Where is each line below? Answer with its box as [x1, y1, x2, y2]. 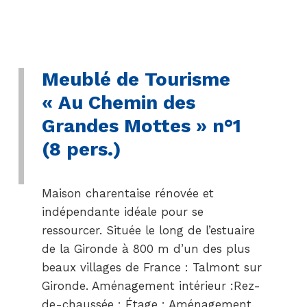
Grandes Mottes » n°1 [41, 114, 241, 137]
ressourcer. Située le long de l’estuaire [41, 223, 255, 237]
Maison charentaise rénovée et [41, 186, 214, 200]
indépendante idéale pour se [41, 205, 204, 219]
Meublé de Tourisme [41, 68, 230, 90]
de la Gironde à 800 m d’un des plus [41, 242, 250, 256]
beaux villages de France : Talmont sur [41, 260, 262, 274]
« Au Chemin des [41, 91, 195, 114]
